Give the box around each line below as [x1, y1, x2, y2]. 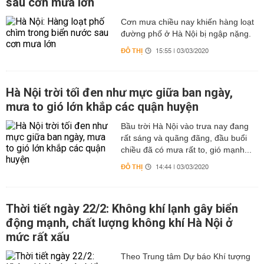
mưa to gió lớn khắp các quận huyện [6, 100, 199, 114]
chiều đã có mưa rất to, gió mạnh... [120, 145, 252, 154]
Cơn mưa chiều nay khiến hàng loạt [120, 17, 254, 27]
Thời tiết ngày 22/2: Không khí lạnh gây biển [6, 202, 238, 216]
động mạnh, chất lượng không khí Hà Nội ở [6, 216, 233, 230]
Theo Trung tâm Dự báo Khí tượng [120, 252, 250, 261]
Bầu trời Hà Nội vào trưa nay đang [120, 121, 249, 131]
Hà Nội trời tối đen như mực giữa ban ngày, [6, 85, 233, 100]
